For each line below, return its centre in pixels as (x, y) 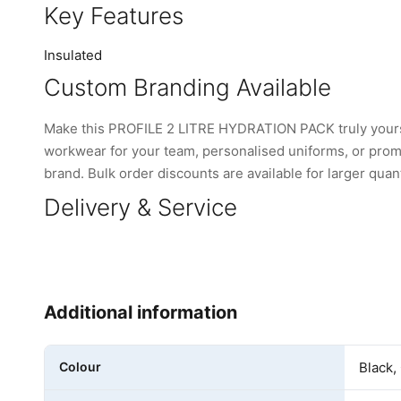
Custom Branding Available (188, 87)
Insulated (73, 55)
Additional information (141, 312)
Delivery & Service (141, 207)
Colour (80, 366)
